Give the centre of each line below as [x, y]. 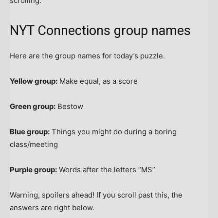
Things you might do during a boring [113, 132]
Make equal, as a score [98, 81]
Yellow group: [34, 81]
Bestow [69, 107]
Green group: [33, 107]
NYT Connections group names [100, 31]
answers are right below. [52, 208]
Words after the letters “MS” [106, 170]
